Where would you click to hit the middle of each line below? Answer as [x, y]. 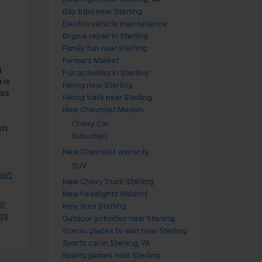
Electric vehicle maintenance [115, 24]
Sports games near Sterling [111, 256]
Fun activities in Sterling [105, 73]
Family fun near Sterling [104, 49]
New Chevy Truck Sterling [108, 182]
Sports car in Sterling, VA [106, 244]
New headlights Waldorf [105, 194]
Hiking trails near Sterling [107, 98]
